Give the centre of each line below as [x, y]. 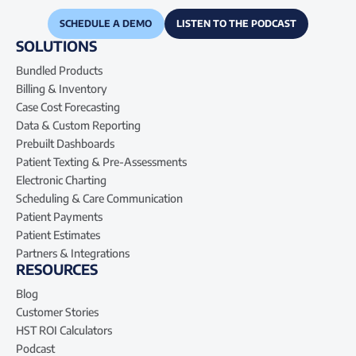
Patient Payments [59, 216]
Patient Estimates [58, 234]
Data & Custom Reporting [78, 125]
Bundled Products [59, 70]
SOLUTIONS [56, 45]
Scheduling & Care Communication [99, 198]
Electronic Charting [61, 180]
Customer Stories [57, 311]
